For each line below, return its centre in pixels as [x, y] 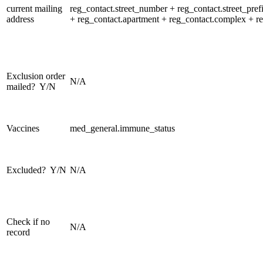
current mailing [34, 8]
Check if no [28, 221]
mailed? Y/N [31, 86]
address [20, 19]
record [18, 232]
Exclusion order [36, 76]
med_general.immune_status [122, 128]
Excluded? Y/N [36, 170]
